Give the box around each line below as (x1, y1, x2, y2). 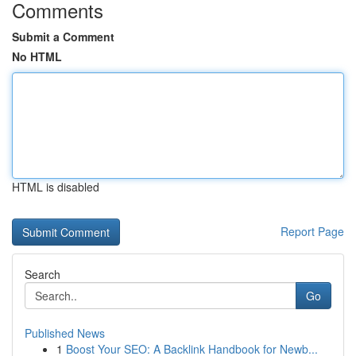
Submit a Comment (12, 29, 114, 44)
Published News (25, 325, 105, 341)
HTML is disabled (12, 179, 99, 195)
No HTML (12, 48, 62, 64)
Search (25, 266, 60, 282)
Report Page (281, 223, 344, 239)
